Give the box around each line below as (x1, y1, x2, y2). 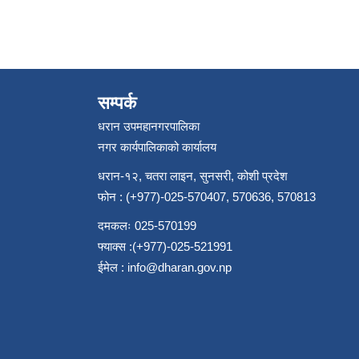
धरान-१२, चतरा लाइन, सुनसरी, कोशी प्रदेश (98, 169, 288, 183)
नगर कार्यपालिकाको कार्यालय (98, 140, 216, 154)
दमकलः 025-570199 (98, 219, 196, 232)
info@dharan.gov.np (127, 260, 232, 274)
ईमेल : (98, 260, 127, 274)
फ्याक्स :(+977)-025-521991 (98, 240, 232, 253)
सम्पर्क (98, 93, 136, 113)
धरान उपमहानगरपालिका (98, 119, 200, 133)
